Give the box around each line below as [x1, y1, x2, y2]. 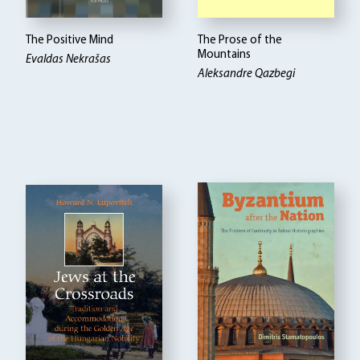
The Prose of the [198, 34, 283, 47]
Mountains [198, 48, 252, 61]
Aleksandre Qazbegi [198, 67, 296, 80]
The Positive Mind [26, 34, 114, 47]
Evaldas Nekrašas [26, 53, 112, 66]
